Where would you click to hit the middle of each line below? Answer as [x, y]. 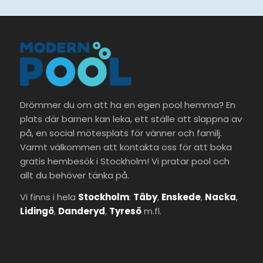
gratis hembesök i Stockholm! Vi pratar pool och [124, 161]
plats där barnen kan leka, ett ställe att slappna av [131, 119]
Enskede [181, 197]
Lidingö [37, 211]
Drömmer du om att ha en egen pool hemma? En [127, 104]
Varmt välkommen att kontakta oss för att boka [126, 147]
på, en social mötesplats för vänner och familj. [121, 133]
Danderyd [81, 211]
